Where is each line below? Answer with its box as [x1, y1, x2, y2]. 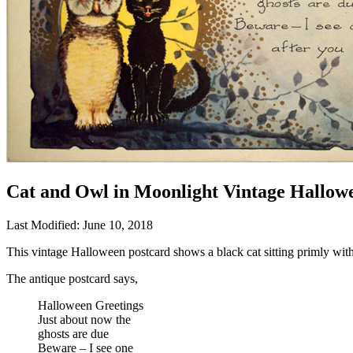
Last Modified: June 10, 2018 [6, 217, 153, 232]
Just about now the [38, 312, 131, 326]
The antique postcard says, [6, 271, 138, 285]
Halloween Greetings [38, 298, 143, 312]
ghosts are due [38, 326, 109, 340]
